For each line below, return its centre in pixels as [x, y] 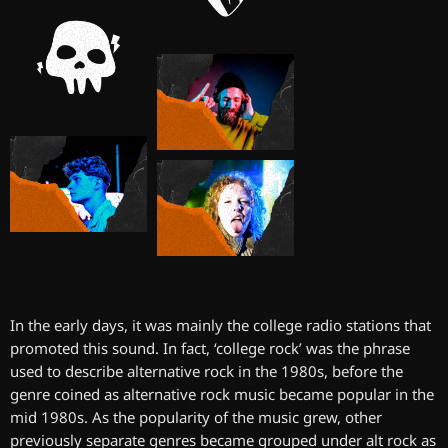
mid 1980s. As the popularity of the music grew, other [196, 416]
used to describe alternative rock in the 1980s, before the [206, 370]
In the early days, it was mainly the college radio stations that [220, 324]
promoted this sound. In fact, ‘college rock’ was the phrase [210, 347]
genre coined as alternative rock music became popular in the [222, 393]
